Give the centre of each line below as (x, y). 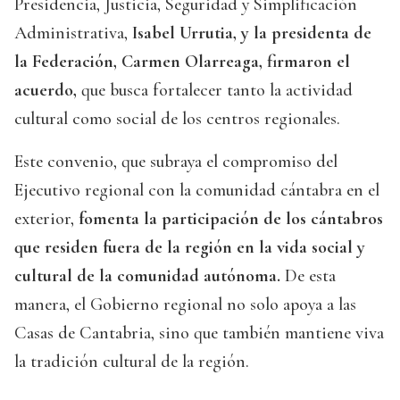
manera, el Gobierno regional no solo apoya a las (185, 305)
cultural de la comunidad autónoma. (150, 276)
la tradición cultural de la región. (132, 362)
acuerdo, (46, 91)
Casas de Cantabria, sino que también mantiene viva (199, 333)
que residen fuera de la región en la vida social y (190, 248)
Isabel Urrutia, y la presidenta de (252, 33)
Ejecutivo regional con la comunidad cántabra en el (197, 191)
